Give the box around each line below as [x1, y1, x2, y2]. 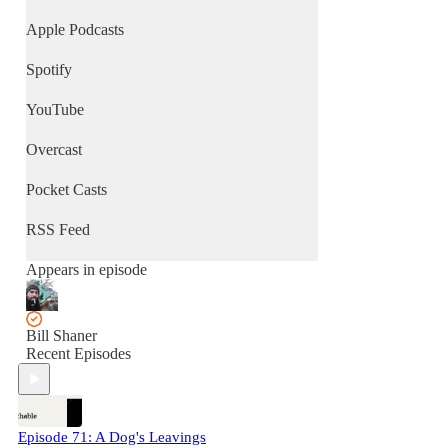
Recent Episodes [26, 345, 131, 362]
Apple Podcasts [26, 21, 124, 38]
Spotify [26, 61, 72, 78]
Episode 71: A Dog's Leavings [18, 429, 206, 445]
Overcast [26, 141, 82, 158]
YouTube [26, 101, 84, 118]
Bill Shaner [26, 327, 97, 344]
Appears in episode [26, 261, 147, 278]
